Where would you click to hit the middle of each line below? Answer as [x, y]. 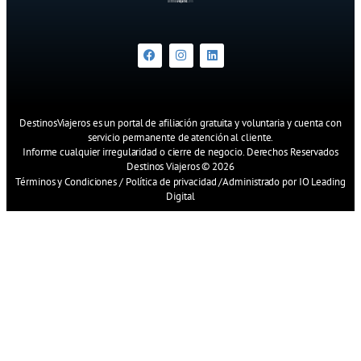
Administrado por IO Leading [284, 181]
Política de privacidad [171, 181]
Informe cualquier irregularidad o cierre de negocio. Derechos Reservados [180, 151]
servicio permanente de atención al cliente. [180, 137]
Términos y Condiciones [66, 181]
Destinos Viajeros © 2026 [180, 166]
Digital [180, 196]
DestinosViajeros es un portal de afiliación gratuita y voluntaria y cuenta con [180, 122]
